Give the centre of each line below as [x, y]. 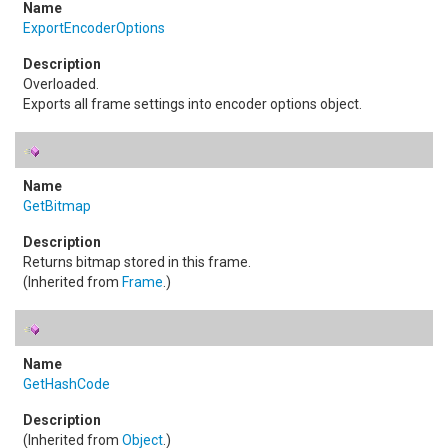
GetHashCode [66, 384]
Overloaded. [61, 84]
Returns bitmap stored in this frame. [137, 262]
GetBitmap [57, 206]
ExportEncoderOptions [94, 28]
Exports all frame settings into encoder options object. [192, 104]
